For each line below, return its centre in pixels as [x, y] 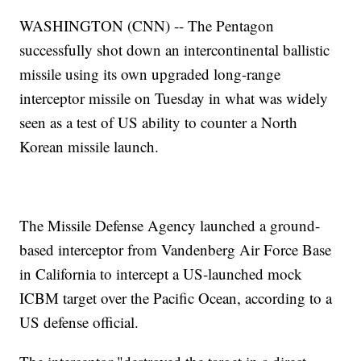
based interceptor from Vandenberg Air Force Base [176, 250]
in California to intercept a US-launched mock [161, 274]
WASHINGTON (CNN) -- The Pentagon [147, 26]
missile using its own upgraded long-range [150, 74]
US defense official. [79, 322]
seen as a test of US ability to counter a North [159, 122]
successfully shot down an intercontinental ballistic [175, 50]
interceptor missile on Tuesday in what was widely [174, 98]
